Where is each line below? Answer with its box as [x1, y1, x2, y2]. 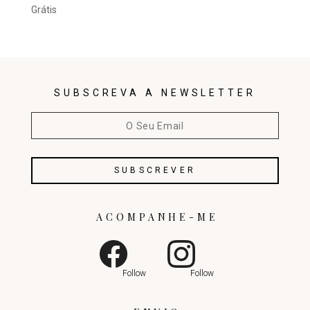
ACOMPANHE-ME [96, 210, 219, 224]
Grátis [30, 4, 57, 16]
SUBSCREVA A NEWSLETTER [54, 87, 256, 99]
